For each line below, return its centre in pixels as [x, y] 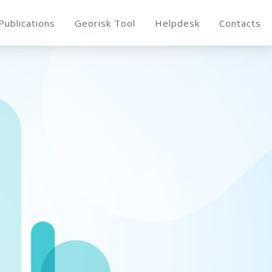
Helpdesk [177, 23]
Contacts [240, 23]
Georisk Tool [105, 23]
